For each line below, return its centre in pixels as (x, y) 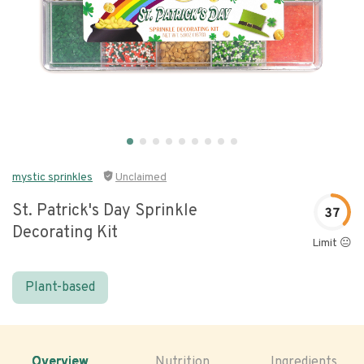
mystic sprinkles (52, 178)
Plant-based (60, 288)
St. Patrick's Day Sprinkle (105, 211)
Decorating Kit (65, 233)
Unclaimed (141, 178)
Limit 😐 (332, 243)
